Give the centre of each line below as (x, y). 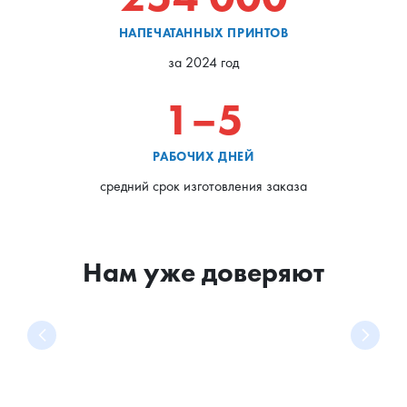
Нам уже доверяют (203, 272)
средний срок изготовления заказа (203, 185)
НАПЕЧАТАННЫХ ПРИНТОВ (203, 32)
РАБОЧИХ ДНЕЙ (203, 156)
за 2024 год (203, 62)
